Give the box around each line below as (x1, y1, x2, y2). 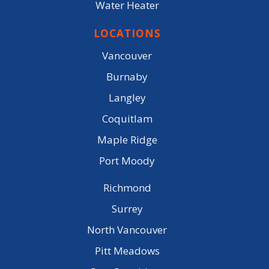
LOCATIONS (93, 26, 161, 41)
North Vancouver (87, 223, 167, 237)
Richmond (103, 181, 151, 195)
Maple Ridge (97, 133, 157, 147)
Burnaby (106, 70, 148, 84)
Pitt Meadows (94, 244, 160, 258)
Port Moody (99, 154, 155, 168)
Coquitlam (101, 112, 153, 126)
